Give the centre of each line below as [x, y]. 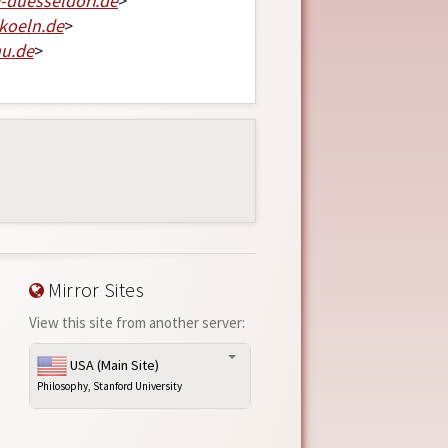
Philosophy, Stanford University [109, 386]
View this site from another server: [136, 322]
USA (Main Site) [112, 364]
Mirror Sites [94, 289]
